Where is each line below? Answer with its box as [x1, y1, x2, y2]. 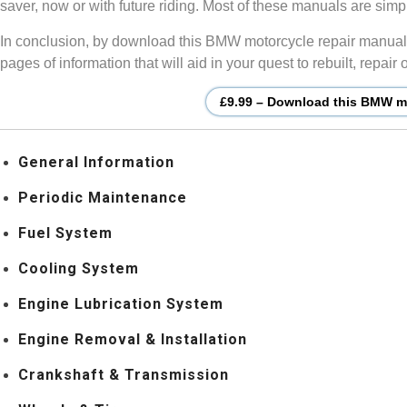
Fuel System [18, 223, 114, 242]
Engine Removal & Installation [18, 330, 248, 348]
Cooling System [18, 259, 140, 277]
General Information [18, 153, 175, 171]
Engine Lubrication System [18, 294, 224, 313]
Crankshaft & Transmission [18, 365, 230, 383]
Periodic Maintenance [18, 188, 188, 206]
